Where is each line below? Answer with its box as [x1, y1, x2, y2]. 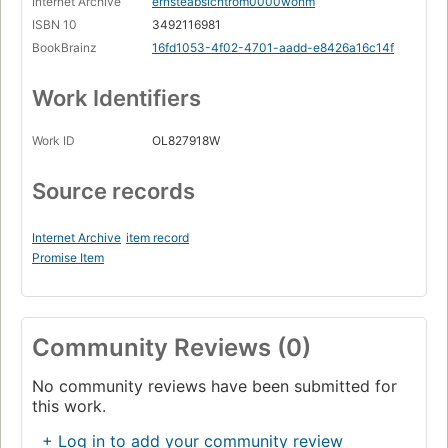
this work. [32, 396, 106, 417]
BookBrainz [32, 40, 97, 56]
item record [126, 230, 189, 246]
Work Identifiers [32, 85, 201, 112]
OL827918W [152, 133, 220, 149]
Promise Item [32, 250, 104, 266]
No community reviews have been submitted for [32, 376, 397, 397]
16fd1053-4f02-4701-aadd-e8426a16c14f [152, 40, 394, 56]
